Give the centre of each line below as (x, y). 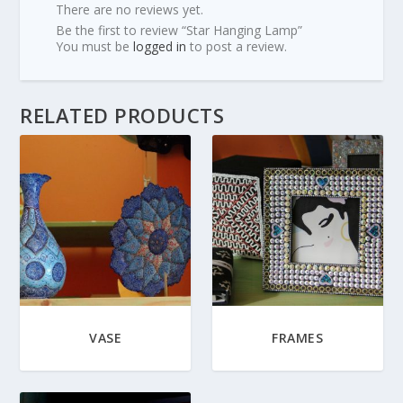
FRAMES (298, 337)
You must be (95, 47)
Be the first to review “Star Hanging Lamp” (179, 31)
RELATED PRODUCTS (122, 116)
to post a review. (237, 47)
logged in (160, 47)
